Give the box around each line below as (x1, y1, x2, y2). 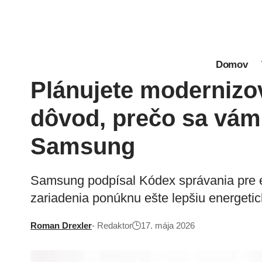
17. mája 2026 (141, 220, 195, 230)
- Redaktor (92, 220, 132, 230)
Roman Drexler (30, 220, 92, 230)
